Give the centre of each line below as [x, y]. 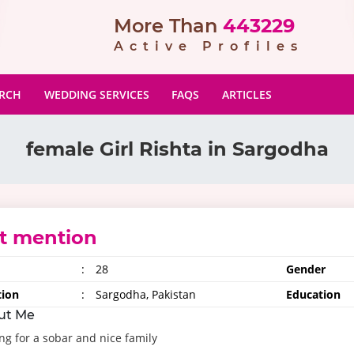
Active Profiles [209, 46]
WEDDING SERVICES [96, 94]
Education [313, 294]
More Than [166, 26]
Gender [305, 269]
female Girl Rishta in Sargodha [177, 149]
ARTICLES [247, 94]
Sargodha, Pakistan [145, 294]
